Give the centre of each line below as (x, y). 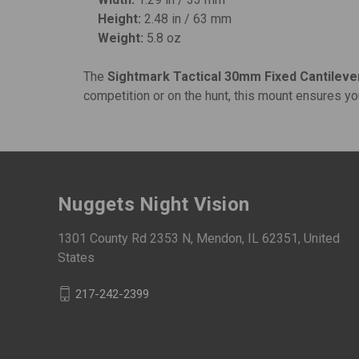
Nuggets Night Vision (153, 205)
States (76, 257)
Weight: (121, 38)
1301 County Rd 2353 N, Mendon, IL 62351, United (199, 238)
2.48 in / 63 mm (187, 19)
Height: (120, 19)
